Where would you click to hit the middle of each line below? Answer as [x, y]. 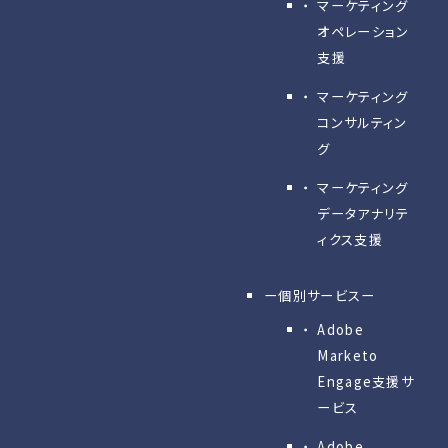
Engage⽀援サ [366, 381]
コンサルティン [362, 123]
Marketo [348, 355]
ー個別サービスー [319, 295]
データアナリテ [363, 214]
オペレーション [363, 31]
